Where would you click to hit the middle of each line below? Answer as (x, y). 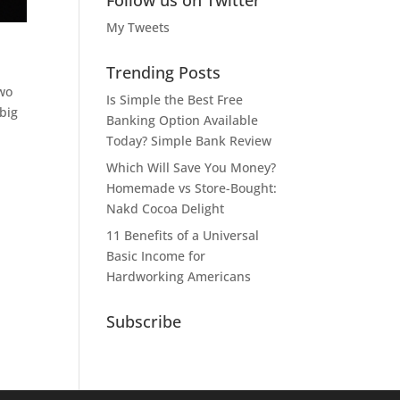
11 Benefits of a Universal (183, 235)
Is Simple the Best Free (175, 100)
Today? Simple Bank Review (189, 141)
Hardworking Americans (179, 276)
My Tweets (138, 27)
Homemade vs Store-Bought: (192, 188)
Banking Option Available (183, 120)
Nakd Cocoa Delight (166, 208)
